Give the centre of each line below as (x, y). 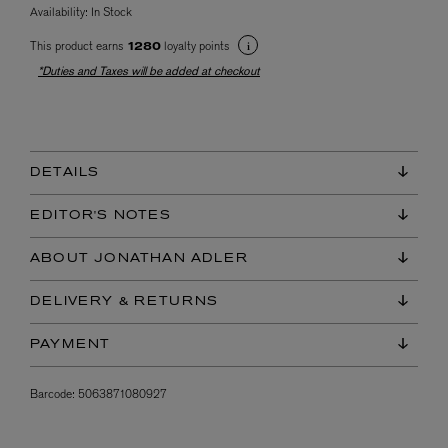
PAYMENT (70, 344)
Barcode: (52, 393)
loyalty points (197, 46)
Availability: (60, 12)
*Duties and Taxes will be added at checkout (149, 71)
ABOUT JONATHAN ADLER (139, 258)
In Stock (111, 12)
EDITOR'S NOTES (100, 215)
